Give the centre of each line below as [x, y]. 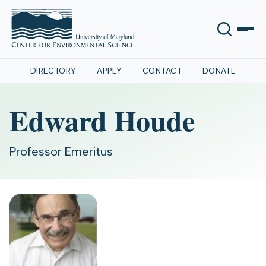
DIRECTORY [53, 71]
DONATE [219, 71]
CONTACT [162, 71]
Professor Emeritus [61, 151]
